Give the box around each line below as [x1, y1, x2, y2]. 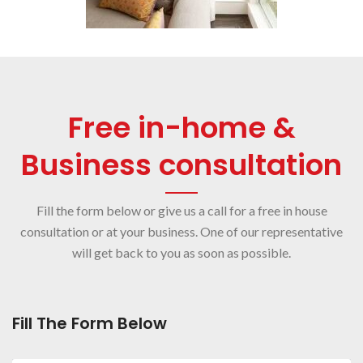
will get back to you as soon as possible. [72, 245, 291, 260]
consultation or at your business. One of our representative [20, 224, 343, 239]
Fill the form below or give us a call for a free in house [36, 203, 327, 218]
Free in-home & [67, 107, 296, 148]
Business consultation [21, 144, 342, 186]
